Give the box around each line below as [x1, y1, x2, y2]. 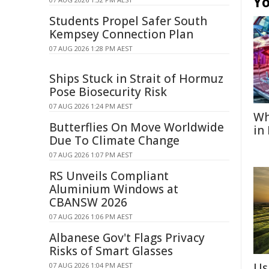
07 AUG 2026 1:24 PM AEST [49, 101, 133, 110]
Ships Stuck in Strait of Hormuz [49, 71, 223, 86]
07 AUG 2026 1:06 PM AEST [49, 212, 133, 221]
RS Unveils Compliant [49, 168, 169, 184]
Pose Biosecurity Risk [49, 84, 167, 100]
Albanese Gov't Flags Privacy [49, 230, 205, 246]
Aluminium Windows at [49, 181, 178, 197]
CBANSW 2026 [49, 195, 127, 210]
